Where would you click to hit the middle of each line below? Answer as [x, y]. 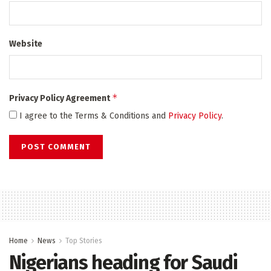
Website [26, 44]
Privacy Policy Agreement [60, 99]
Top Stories [84, 241]
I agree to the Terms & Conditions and [93, 116]
